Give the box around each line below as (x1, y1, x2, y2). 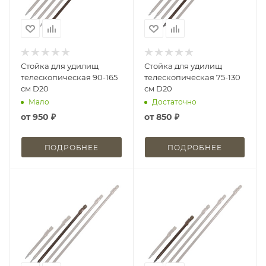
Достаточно (151, 97, 197, 106)
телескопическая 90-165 (21, 72, 118, 82)
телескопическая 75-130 (144, 72, 240, 82)
